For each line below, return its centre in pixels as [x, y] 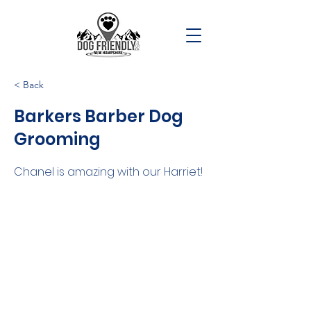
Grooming [57, 139]
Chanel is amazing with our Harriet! [108, 172]
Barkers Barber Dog [99, 116]
